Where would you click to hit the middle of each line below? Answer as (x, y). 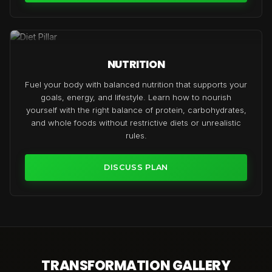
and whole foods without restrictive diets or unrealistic (136, 122)
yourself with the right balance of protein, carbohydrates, (136, 110)
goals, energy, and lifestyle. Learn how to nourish (136, 97)
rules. (136, 135)
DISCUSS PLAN (136, 167)
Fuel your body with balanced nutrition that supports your (136, 84)
